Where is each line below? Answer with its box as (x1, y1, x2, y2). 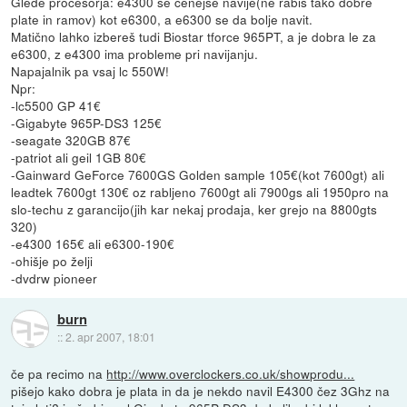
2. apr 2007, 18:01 (65, 329, 155, 345)
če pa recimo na (11, 363, 107, 382)
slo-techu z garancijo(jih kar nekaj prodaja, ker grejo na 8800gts (11, 199, 378, 218)
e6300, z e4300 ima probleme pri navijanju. (11, 44, 259, 63)
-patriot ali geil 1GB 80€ (11, 147, 147, 166)
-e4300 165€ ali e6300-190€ (11, 233, 175, 253)
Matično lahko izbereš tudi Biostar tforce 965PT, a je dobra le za (11, 26, 377, 45)
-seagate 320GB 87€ (11, 130, 132, 149)
